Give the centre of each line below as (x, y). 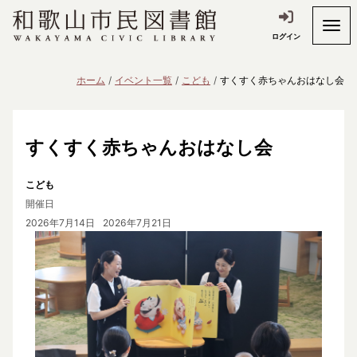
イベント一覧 (143, 80)
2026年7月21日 (137, 223)
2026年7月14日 (60, 223)
